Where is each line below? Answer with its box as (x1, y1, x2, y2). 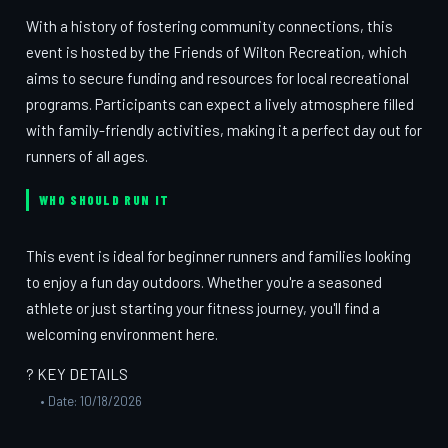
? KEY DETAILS (26, 365, 128, 383)
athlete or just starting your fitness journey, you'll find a (26, 299, 380, 317)
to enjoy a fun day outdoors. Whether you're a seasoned (26, 273, 382, 291)
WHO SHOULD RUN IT (39, 192, 170, 208)
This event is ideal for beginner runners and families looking (26, 247, 411, 265)
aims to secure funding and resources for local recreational (26, 69, 409, 87)
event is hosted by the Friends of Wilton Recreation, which (26, 43, 407, 61)
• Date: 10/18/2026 (40, 393, 142, 409)
